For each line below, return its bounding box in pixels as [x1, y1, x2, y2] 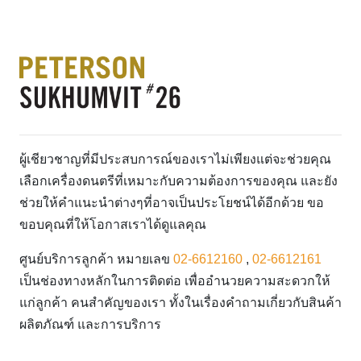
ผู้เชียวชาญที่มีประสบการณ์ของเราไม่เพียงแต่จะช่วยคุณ [19, 152, 331, 167]
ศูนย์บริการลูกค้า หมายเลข [19, 252, 173, 267]
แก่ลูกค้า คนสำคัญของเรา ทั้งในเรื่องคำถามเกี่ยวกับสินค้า [19, 296, 342, 310]
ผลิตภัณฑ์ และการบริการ [19, 317, 161, 332]
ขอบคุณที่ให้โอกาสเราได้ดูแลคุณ [19, 218, 206, 232]
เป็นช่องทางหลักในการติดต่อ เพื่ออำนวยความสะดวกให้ [19, 274, 330, 288]
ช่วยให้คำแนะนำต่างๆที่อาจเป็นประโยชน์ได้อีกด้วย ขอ [19, 196, 324, 210]
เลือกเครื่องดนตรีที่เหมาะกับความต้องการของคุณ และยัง [19, 174, 338, 189]
